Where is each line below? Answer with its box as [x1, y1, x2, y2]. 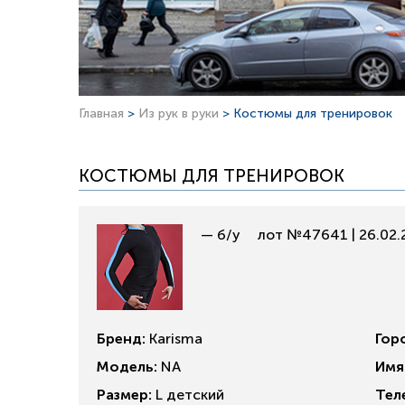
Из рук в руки [138, 106, 222, 121]
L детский [152, 386, 224, 403]
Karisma [149, 330, 202, 347]
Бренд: [97, 330, 146, 347]
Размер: [97, 386, 152, 403]
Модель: [97, 358, 157, 375]
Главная [79, 106, 124, 121]
